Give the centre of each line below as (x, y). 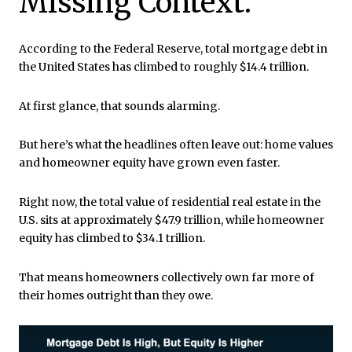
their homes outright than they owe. (116, 295)
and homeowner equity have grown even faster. (149, 163)
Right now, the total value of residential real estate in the (170, 202)
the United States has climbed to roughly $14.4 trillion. (164, 67)
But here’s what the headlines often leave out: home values (176, 145)
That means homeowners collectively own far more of (167, 277)
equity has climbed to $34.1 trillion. (112, 238)
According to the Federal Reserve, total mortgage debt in (173, 49)
